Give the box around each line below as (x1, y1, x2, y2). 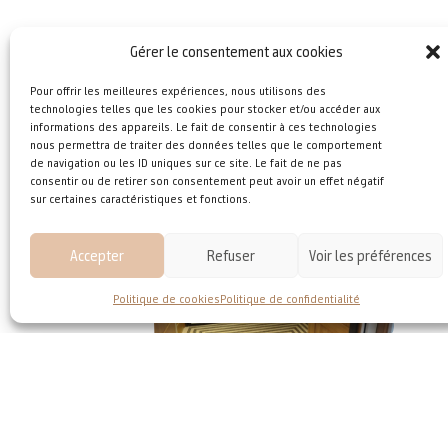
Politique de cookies (113, 291, 220, 306)
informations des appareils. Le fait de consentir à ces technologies (30, 119, 377, 134)
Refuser (207, 246, 255, 265)
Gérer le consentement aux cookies (130, 42, 343, 61)
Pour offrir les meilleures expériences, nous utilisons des (30, 83, 326, 98)
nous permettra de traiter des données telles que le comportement (30, 137, 382, 152)
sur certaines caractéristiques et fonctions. (30, 191, 251, 206)
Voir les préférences (309, 246, 432, 265)
